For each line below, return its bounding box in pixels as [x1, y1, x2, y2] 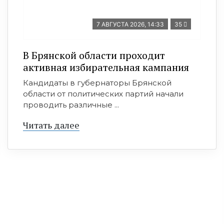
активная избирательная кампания [23, 60, 189, 74]
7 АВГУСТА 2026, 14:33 [96, 20, 164, 28]
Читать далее [23, 119, 79, 131]
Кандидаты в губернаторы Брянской [23, 78, 171, 87]
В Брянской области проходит [23, 48, 165, 62]
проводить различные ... [23, 100, 119, 109]
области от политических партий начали [23, 89, 183, 98]
